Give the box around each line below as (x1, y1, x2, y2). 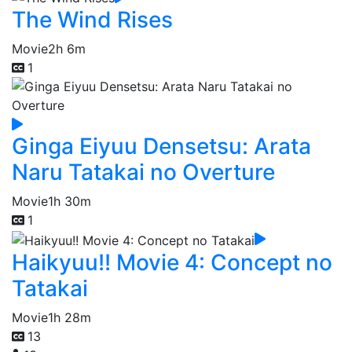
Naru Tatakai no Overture (12, 159, 275, 186)
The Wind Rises (12, 6, 173, 34)
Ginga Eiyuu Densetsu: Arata (12, 133, 311, 160)
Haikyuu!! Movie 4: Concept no (12, 249, 332, 277)
